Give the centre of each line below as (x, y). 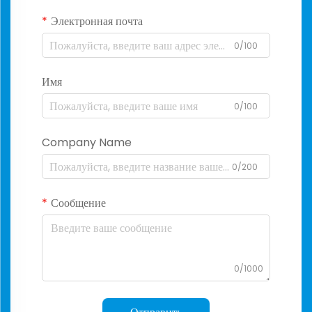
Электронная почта (97, 22)
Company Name (87, 143)
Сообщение (78, 203)
